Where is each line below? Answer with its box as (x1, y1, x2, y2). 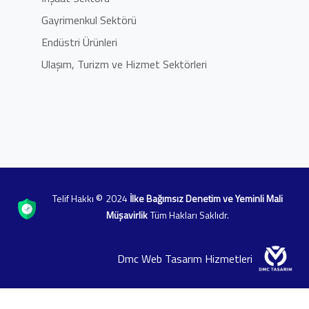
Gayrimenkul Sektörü (41, 12, 137, 29)
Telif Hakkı (52, 191, 96, 206)
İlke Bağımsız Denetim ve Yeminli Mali (130, 191, 283, 206)
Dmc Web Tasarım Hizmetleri (117, 250, 252, 267)
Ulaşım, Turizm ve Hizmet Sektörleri (41, 56, 207, 73)
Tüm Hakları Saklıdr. (150, 208, 229, 223)
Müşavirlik (106, 208, 148, 223)
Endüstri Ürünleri (41, 34, 117, 51)
